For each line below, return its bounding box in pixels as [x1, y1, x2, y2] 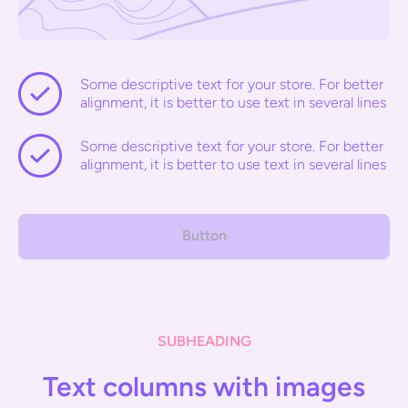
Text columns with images [43, 370, 365, 403]
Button [181, 227, 227, 244]
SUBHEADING [157, 332, 251, 350]
